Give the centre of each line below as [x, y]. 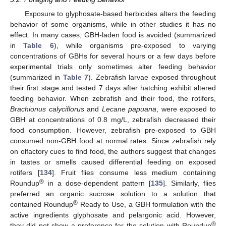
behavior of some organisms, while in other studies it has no [113, 24]
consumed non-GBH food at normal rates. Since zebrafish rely [113, 140]
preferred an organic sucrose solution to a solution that [113, 193]
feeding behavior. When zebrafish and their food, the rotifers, [113, 98]
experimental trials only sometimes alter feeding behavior [113, 66]
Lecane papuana [129, 109]
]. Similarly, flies [189, 183]
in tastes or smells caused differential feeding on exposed [113, 162]
